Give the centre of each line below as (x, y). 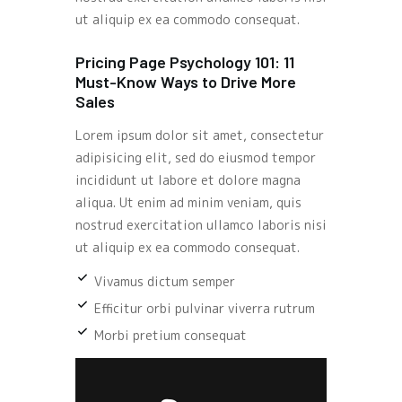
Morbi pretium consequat (170, 335)
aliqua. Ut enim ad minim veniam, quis (188, 202)
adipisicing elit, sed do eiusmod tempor (196, 157)
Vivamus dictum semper (165, 281)
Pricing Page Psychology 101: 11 (185, 61)
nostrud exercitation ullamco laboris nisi (201, 224)
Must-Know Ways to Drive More (186, 81)
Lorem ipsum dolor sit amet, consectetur (200, 135)
